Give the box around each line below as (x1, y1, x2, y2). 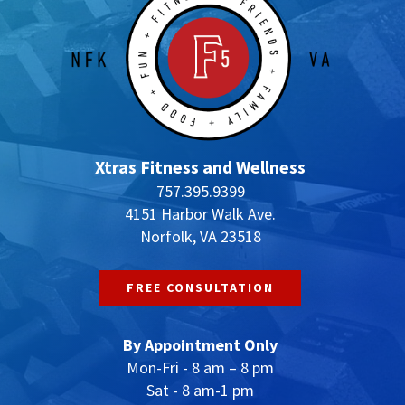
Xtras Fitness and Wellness (95, 155, 306, 178)
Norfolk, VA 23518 (139, 225, 261, 247)
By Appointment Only (123, 334, 278, 356)
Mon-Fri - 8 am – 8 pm (127, 357, 274, 379)
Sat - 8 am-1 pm (146, 380, 254, 401)
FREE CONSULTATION (127, 278, 274, 296)
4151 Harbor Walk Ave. (125, 202, 276, 224)
